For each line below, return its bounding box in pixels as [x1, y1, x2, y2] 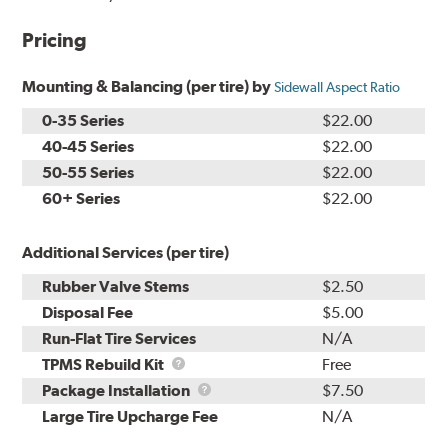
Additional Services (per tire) [22, 242, 230, 262]
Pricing [22, 27, 88, 52]
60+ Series [42, 188, 121, 208]
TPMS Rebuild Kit [42, 354, 168, 374]
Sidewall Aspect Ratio [274, 78, 401, 95]
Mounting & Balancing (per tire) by [22, 76, 275, 96]
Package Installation [42, 380, 194, 400]
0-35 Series [42, 110, 125, 130]
